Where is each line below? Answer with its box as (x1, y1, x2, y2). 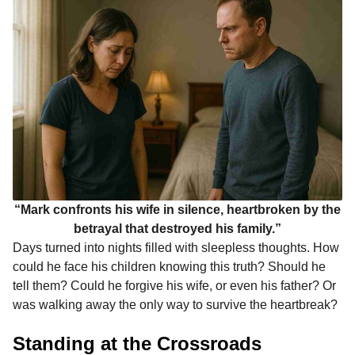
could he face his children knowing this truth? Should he (13, 260, 326, 273)
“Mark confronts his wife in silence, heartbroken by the (14, 203, 341, 216)
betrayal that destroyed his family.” (74, 222, 281, 235)
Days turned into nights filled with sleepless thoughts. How (13, 241, 339, 254)
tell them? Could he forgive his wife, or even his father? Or (13, 279, 336, 292)
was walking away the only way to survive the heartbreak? (13, 298, 338, 311)
